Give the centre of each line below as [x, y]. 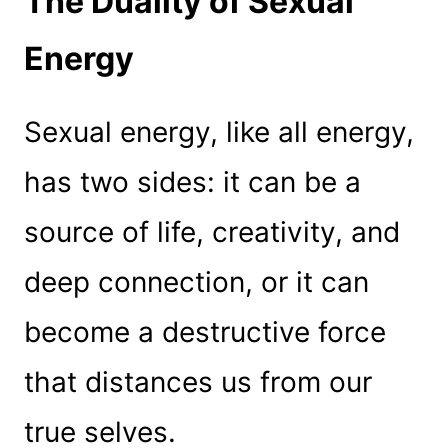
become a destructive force [204, 331]
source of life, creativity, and [211, 231]
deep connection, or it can [196, 281]
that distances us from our [197, 381]
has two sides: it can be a [192, 181]
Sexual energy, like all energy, [218, 131]
